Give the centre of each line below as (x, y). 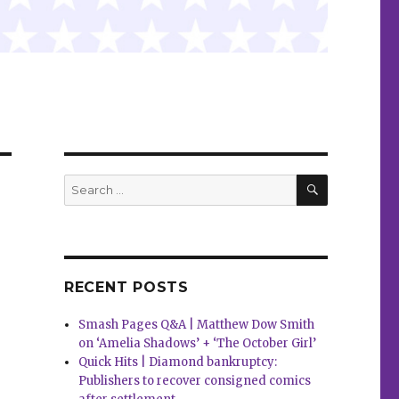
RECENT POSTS (126, 288)
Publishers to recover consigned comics (195, 381)
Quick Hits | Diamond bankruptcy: (178, 362)
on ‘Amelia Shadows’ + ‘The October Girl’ (198, 344)
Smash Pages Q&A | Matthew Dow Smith (197, 325)
